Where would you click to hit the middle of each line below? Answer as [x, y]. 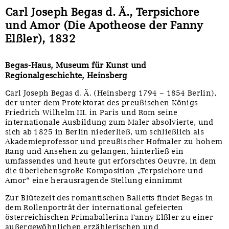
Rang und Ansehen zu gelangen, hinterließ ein [95, 151]
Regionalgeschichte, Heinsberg [66, 75]
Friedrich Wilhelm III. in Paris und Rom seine [91, 112]
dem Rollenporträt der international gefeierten [94, 207]
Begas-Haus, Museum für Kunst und [76, 65]
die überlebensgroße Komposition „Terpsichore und [104, 170]
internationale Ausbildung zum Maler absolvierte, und [109, 122]
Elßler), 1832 [40, 38]
